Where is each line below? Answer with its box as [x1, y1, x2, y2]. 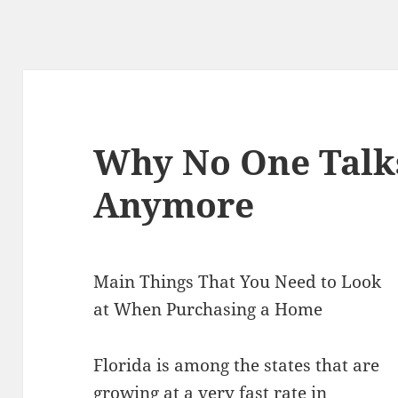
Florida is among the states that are [93, 354, 380, 378]
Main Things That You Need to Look [93, 270, 382, 294]
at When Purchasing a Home [93, 298, 323, 322]
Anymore [93, 180, 255, 228]
